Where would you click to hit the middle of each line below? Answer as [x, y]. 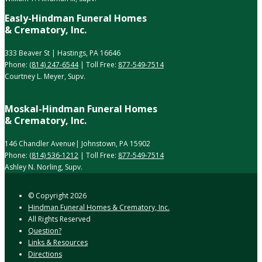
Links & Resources [58, 243]
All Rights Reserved [59, 219]
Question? [45, 231]
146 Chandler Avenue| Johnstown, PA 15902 [77, 144]
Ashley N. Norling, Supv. [44, 167]
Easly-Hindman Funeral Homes [76, 18]
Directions [45, 254]
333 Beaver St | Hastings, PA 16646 [63, 53]
